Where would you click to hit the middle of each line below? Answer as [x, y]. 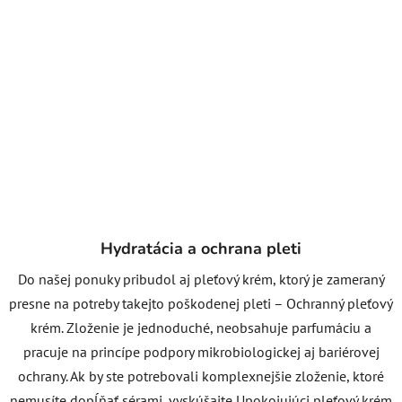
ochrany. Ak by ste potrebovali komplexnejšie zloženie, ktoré [201, 376]
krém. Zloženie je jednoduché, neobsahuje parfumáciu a [201, 327]
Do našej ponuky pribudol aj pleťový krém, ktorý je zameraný [201, 279]
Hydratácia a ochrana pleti [201, 248]
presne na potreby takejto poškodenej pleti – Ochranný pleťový [201, 303]
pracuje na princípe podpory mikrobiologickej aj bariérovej [201, 351]
